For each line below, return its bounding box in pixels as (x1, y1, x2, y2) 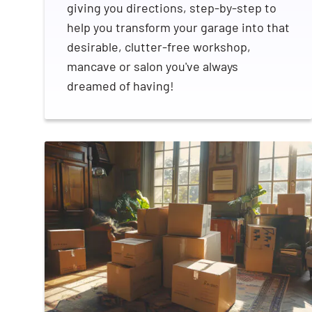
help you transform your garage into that (67, 19, 290, 36)
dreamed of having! (67, 78, 174, 94)
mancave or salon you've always (67, 58, 238, 75)
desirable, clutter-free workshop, (67, 39, 251, 55)
